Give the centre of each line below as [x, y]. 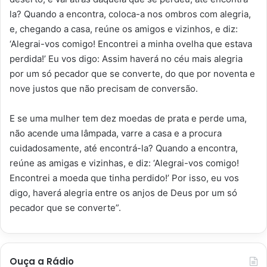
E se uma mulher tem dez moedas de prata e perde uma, [128, 119]
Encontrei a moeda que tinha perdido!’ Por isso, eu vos [124, 178]
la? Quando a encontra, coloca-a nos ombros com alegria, [130, 14]
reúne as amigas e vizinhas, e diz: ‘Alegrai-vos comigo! [124, 163]
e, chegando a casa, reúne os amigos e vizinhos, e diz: [124, 29]
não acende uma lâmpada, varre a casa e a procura [116, 133]
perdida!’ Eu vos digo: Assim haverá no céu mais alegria [126, 59]
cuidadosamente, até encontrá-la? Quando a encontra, [124, 148]
